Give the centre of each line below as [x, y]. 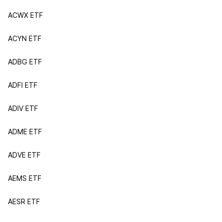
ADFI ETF [23, 85]
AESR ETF [24, 201]
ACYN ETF [25, 38]
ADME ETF [25, 132]
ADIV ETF [23, 108]
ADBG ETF [25, 62]
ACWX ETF [26, 15]
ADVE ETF [24, 155]
